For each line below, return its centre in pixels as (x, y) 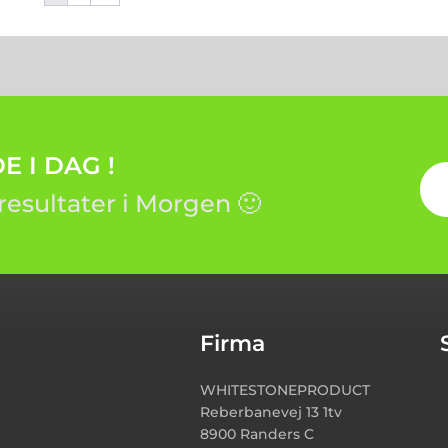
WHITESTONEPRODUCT (284, 389)
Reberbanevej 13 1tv (270, 411)
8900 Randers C (256, 433)
